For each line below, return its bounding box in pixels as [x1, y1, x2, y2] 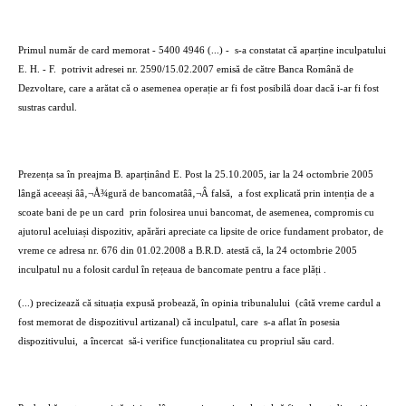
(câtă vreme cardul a [295, 298, 381, 308]
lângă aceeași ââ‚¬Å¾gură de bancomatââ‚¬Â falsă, [18, 188, 233, 198]
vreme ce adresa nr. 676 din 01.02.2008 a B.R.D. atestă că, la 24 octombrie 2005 [18, 246, 357, 256]
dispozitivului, [18, 336, 78, 346]
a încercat [83, 336, 123, 346]
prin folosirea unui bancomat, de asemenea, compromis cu [130, 208, 374, 217]
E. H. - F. [18, 64, 56, 74]
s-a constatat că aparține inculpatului [235, 45, 386, 55]
